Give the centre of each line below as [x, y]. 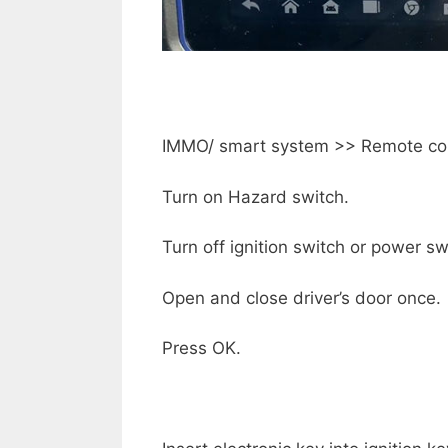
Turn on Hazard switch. [255, 196]
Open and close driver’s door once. [301, 297]
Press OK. [201, 348]
